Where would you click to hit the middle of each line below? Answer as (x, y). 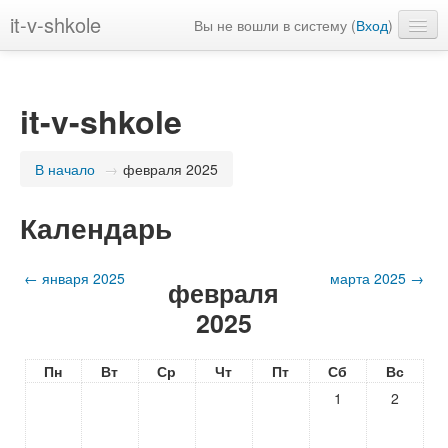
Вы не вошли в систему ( (275, 25)
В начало (65, 169)
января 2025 (84, 278)
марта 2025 (367, 278)
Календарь (96, 227)
